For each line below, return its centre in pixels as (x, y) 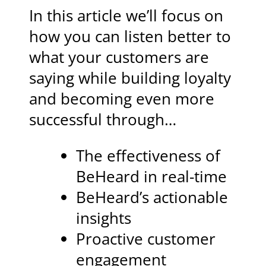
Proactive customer (145, 239)
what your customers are (119, 58)
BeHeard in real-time (151, 176)
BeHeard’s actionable (152, 197)
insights (103, 218)
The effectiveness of (148, 156)
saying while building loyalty (130, 78)
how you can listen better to (130, 37)
